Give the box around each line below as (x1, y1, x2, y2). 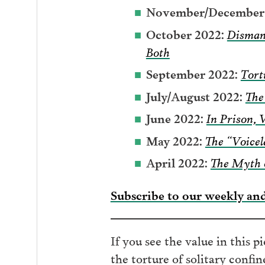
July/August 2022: (146, 86, 243, 105)
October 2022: (146, 24, 224, 43)
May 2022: (146, 130, 202, 149)
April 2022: (146, 153, 208, 172)
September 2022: (146, 64, 238, 83)
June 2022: (146, 108, 203, 127)
